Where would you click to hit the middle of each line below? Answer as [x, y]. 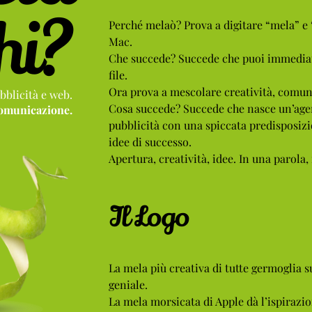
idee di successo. [150, 141]
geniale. [128, 284]
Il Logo [148, 217]
